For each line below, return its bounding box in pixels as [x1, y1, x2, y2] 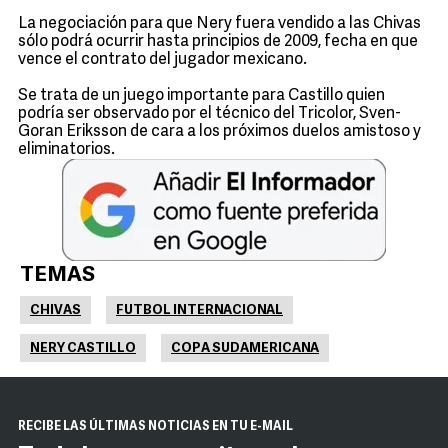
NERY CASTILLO [30, 342, 136, 355]
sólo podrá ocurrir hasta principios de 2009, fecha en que [18, 34, 418, 50]
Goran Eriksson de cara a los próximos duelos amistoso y [18, 124, 421, 140]
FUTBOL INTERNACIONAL [116, 304, 283, 317]
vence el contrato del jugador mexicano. [18, 52, 307, 68]
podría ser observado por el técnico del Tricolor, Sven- [18, 106, 401, 122]
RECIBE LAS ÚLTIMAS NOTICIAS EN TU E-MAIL [18, 421, 293, 433]
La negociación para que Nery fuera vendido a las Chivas [18, 16, 421, 32]
